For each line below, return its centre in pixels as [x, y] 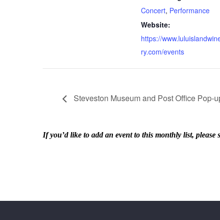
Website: [156, 24]
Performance [190, 10]
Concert [153, 10]
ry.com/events [163, 51]
